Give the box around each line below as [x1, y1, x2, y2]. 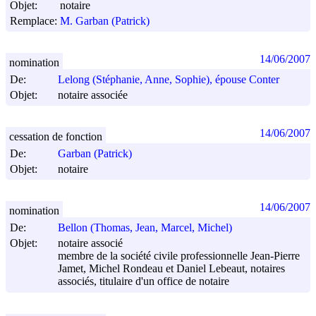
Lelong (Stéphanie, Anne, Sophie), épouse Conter [58, 73, 279, 86]
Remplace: [10, 14, 57, 27]
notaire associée [58, 89, 128, 102]
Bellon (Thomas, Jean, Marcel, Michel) [58, 221, 232, 234]
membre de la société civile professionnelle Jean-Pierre [58, 250, 300, 262]
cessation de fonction [9, 130, 102, 142]
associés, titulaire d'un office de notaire [58, 275, 229, 288]
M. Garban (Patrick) [60, 15, 150, 28]
